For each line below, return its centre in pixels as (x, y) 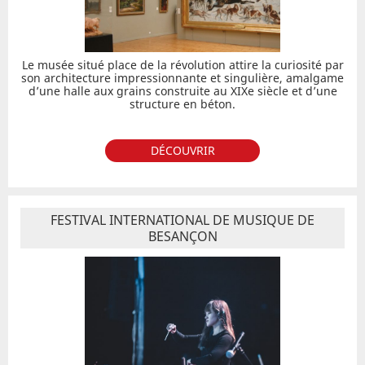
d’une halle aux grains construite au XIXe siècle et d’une (182, 91)
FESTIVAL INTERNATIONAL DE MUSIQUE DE (182, 220)
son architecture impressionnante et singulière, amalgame (182, 78)
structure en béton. (182, 104)
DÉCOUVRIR (182, 150)
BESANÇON (182, 236)
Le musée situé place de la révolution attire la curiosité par (182, 65)
